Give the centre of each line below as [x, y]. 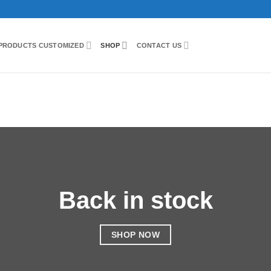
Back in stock [135, 200]
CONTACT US [159, 45]
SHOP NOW [135, 234]
